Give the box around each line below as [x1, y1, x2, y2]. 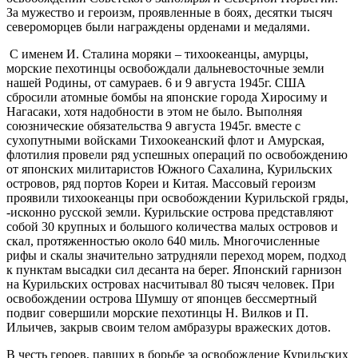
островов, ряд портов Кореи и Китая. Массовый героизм [6, 176, 316, 190]
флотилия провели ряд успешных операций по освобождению [6, 147, 348, 161]
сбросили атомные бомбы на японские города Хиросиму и [6, 89, 328, 104]
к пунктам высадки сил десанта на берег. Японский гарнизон [6, 262, 342, 276]
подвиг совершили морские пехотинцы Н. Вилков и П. [6, 305, 308, 320]
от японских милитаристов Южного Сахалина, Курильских [6, 161, 332, 176]
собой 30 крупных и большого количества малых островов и [6, 219, 338, 233]
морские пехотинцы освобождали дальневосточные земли [6, 61, 324, 75]
